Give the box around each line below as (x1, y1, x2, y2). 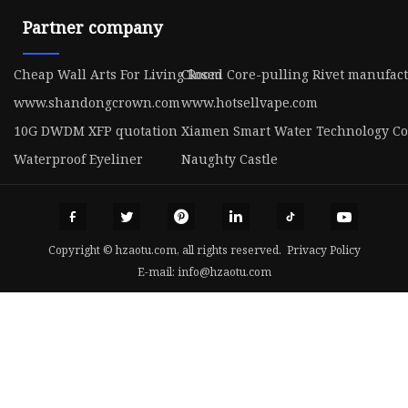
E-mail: (137, 263, 178, 280)
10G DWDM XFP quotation (14, 122, 178, 140)
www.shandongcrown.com (14, 94, 180, 112)
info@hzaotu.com (177, 263, 271, 280)
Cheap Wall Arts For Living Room (14, 66, 222, 84)
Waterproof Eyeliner (14, 150, 143, 168)
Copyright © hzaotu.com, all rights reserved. (47, 241, 287, 258)
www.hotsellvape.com (180, 94, 318, 112)
